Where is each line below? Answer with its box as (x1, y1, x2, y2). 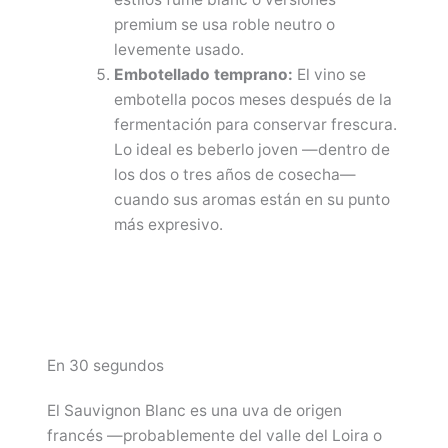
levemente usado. (113, 40, 244, 60)
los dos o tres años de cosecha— (113, 165, 356, 185)
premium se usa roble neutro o (113, 15, 335, 35)
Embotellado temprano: (113, 65, 293, 85)
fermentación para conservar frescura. (113, 115, 397, 135)
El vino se (292, 65, 366, 85)
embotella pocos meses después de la (113, 90, 392, 110)
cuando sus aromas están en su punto (113, 190, 390, 210)
